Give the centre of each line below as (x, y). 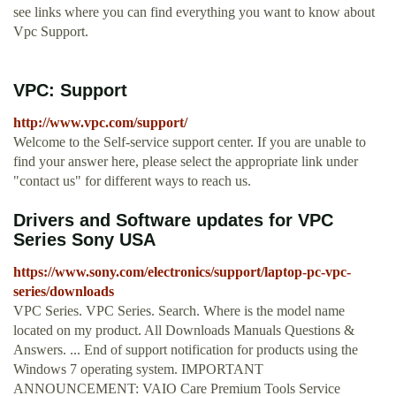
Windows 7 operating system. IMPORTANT (138, 369)
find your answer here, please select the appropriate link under (186, 162)
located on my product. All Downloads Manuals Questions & (184, 331)
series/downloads (64, 292)
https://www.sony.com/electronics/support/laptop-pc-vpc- (182, 272)
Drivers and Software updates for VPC (173, 221)
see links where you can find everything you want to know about (194, 12)
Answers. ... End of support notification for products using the (186, 350)
